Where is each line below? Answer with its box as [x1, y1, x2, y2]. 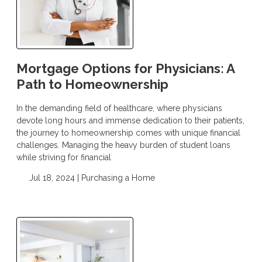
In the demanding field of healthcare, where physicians [16, 103, 222, 113]
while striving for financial [16, 152, 111, 162]
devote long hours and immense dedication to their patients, [16, 115, 244, 125]
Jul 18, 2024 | [26, 173, 81, 182]
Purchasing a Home [81, 173, 155, 182]
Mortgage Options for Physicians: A [16, 61, 235, 77]
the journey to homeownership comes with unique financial [16, 127, 240, 137]
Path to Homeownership [16, 77, 168, 92]
